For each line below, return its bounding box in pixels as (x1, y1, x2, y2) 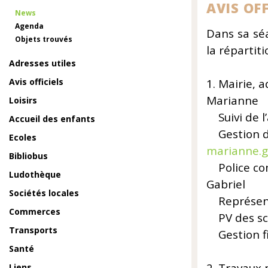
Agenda (15, 21, 44, 31)
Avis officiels (9, 76, 63, 87)
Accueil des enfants (9, 113, 95, 124)
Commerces (9, 206, 60, 217)
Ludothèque (9, 169, 61, 180)
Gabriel (206, 176, 245, 192)
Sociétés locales (9, 187, 79, 199)
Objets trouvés (15, 34, 72, 44)
